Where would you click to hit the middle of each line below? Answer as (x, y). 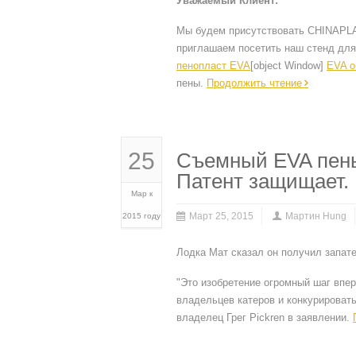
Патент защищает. (263, 181)
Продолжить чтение (254, 83)
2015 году (141, 216)
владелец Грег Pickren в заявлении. (265, 317)
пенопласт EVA (213, 66)
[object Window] (288, 66)
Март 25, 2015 (221, 216)
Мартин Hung (316, 216)
